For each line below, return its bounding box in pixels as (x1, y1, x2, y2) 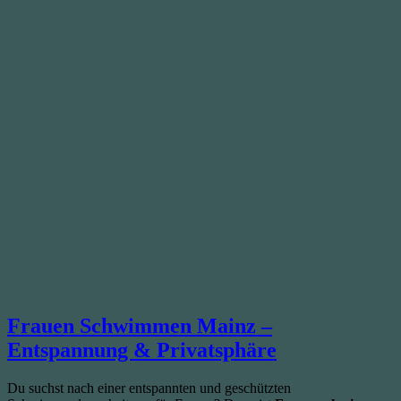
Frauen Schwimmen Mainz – (7, 313, 272, 337)
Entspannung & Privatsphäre (7, 337, 277, 362)
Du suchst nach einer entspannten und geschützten (7, 380, 291, 396)
